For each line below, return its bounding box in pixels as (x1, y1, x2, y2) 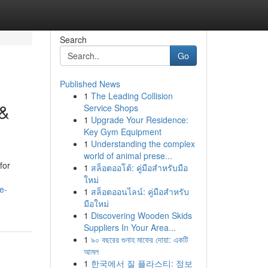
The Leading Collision (90, 90, 173, 102)
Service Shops (83, 102, 138, 114)
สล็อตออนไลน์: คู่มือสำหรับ (90, 185, 189, 197)
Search (59, 33, 87, 45)
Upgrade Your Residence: (90, 114, 188, 126)
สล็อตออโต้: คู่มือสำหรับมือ (90, 162, 188, 173)
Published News (59, 78, 120, 90)
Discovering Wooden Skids (90, 209, 192, 221)
